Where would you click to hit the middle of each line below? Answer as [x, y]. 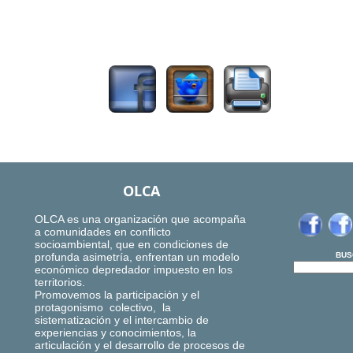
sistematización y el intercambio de [122, 320]
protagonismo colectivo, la [103, 308]
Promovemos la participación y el [117, 295]
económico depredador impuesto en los [134, 270]
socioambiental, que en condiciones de [132, 245]
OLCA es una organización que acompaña [140, 219]
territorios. [60, 282]
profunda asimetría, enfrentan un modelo [137, 257]
